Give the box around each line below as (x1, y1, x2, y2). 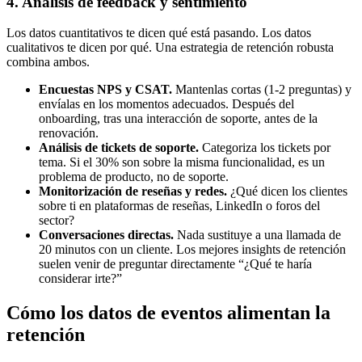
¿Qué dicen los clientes (227, 184, 347, 199)
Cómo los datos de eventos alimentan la (6, 302, 330, 324)
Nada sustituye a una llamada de (174, 228, 341, 242)
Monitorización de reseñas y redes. (39, 184, 227, 199)
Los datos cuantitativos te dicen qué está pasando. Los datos (6, 26, 311, 40)
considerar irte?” (39, 271, 122, 286)
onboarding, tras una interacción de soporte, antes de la (39, 112, 318, 126)
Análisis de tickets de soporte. (39, 141, 199, 155)
